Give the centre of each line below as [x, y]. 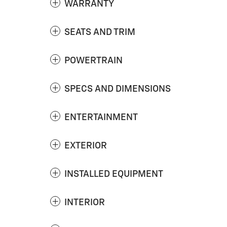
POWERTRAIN [93, 61]
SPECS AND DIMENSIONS [118, 89]
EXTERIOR [86, 146]
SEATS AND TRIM [100, 32]
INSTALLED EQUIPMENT [114, 174]
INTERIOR [85, 202]
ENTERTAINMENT [101, 117]
